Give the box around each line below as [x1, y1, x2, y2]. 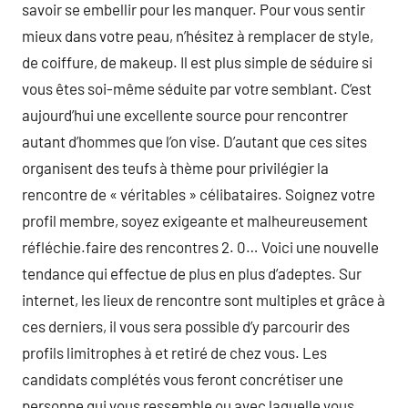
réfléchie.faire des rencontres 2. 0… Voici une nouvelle [22, 238, 379, 256]
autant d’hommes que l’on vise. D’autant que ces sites [22, 132, 367, 150]
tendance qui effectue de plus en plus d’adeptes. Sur [22, 264, 362, 282]
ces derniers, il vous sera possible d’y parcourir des [22, 317, 350, 335]
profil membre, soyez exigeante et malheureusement [22, 211, 368, 229]
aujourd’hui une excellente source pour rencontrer [22, 106, 348, 124]
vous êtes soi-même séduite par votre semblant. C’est [22, 79, 372, 97]
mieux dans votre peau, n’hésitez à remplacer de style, [22, 26, 373, 45]
